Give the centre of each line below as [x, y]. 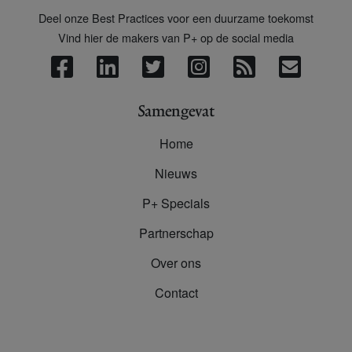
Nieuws [176, 174]
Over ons [176, 263]
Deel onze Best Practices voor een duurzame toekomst [176, 18]
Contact [176, 293]
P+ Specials [176, 203]
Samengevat [176, 112]
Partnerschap [176, 233]
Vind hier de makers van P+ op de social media [176, 38]
